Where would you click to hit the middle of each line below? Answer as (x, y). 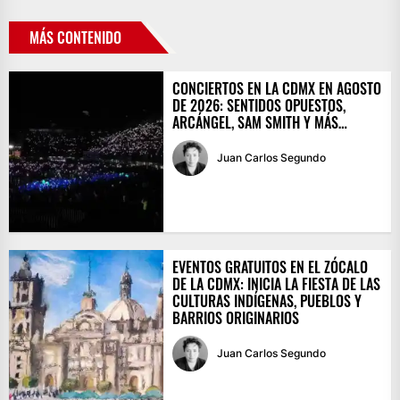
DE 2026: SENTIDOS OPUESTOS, (258, 105)
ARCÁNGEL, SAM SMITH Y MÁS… (259, 122)
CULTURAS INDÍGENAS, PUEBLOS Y (267, 300)
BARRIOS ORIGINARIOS (235, 317)
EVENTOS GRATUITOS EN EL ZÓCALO (270, 267)
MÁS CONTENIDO (75, 37)
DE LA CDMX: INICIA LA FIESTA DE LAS (276, 283)
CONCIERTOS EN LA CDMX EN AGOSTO (276, 88)
